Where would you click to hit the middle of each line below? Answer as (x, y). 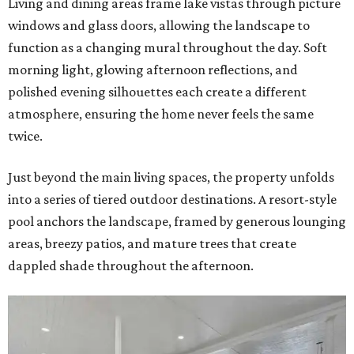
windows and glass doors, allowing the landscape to (159, 26)
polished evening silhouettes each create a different (157, 92)
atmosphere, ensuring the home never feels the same (161, 114)
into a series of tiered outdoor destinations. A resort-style (172, 200)
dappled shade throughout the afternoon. (131, 266)
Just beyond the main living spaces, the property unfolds (171, 177)
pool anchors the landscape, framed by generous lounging (177, 222)
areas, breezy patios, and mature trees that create (152, 244)
